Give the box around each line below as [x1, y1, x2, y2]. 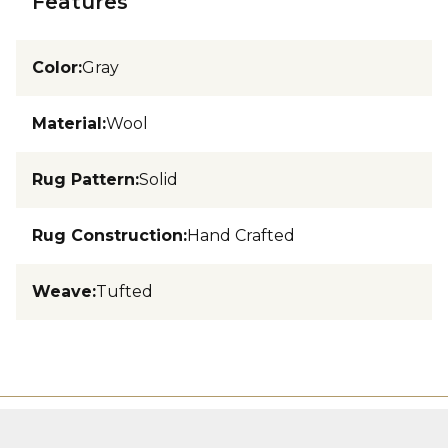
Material [32, 114, 102, 133]
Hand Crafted [187, 226, 295, 245]
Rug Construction [32, 226, 183, 245]
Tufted [96, 282, 153, 301]
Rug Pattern [32, 170, 135, 189]
